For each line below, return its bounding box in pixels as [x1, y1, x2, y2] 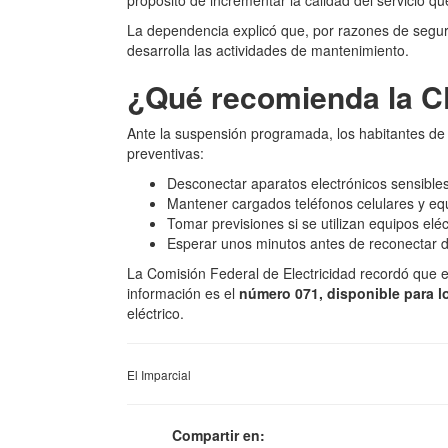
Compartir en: [172, 425, 265, 445]
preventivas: [127, 143, 204, 163]
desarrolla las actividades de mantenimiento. [127, 40, 409, 60]
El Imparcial [127, 366, 191, 383]
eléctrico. [127, 303, 184, 323]
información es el [127, 283, 239, 303]
